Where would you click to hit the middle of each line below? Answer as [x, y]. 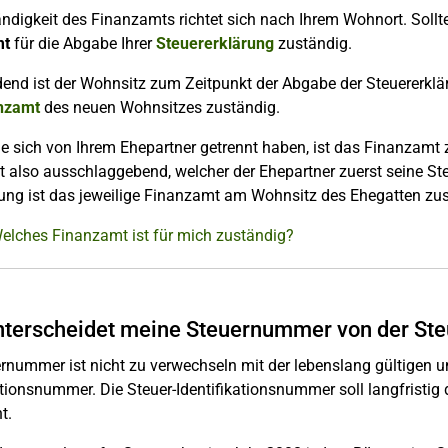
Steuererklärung [215, 43]
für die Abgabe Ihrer [83, 43]
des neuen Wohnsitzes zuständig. [160, 107]
